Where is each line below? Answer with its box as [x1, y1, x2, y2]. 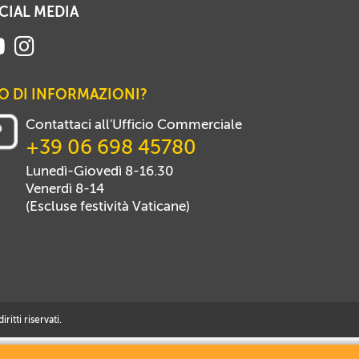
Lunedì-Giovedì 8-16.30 [25, 163, 174, 179]
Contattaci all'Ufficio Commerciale [25, 116, 242, 132]
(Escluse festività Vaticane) [25, 198, 190, 214]
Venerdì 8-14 [25, 180, 104, 196]
